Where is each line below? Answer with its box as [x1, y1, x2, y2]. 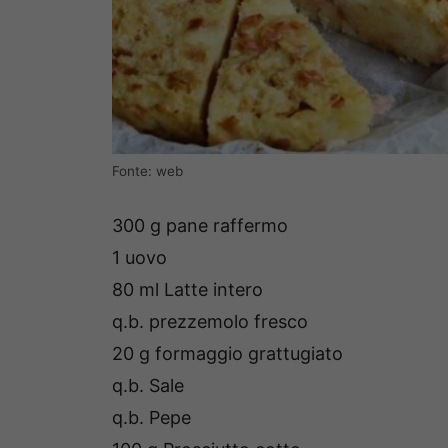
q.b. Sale [112, 375, 184, 397]
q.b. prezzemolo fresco [112, 311, 308, 333]
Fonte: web [112, 163, 183, 180]
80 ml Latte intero [112, 279, 263, 301]
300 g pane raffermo [112, 215, 288, 237]
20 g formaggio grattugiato [112, 343, 343, 365]
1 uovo [112, 247, 167, 269]
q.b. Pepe [112, 407, 191, 429]
